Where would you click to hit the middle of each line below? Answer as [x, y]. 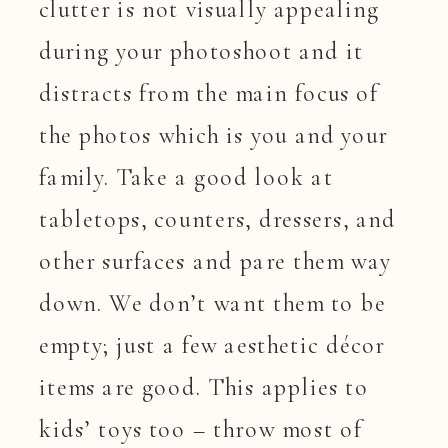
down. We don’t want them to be [212, 303]
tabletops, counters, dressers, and [218, 219]
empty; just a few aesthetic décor [212, 345]
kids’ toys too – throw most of [200, 429]
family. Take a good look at [186, 177]
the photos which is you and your [214, 135]
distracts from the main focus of [209, 93]
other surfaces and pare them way [215, 261]
